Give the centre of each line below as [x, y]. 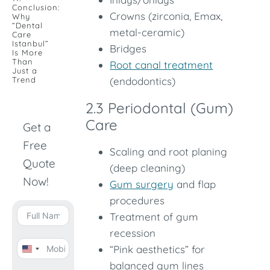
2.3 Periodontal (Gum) [160, 108]
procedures [137, 200]
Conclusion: [36, 7]
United [43, 253]
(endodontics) [143, 81]
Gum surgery [142, 184]
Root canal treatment [162, 65]
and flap [195, 184]
